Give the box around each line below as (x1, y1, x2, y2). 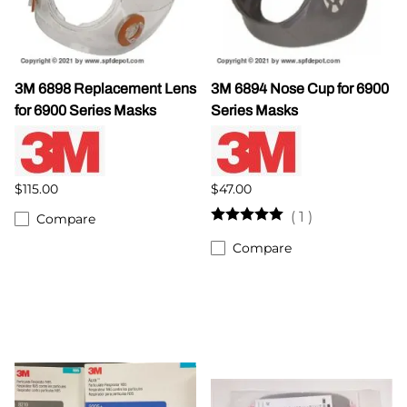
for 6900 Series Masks (15, 102, 156, 118)
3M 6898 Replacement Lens (15, 80, 196, 96)
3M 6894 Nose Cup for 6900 (211, 80, 389, 96)
